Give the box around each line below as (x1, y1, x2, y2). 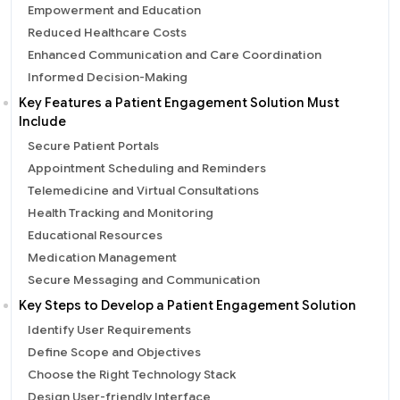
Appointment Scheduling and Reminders (28, 160, 266, 176)
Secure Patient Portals (28, 137, 159, 154)
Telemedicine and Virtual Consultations (28, 182, 259, 198)
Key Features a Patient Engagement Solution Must (19, 94, 339, 111)
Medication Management (28, 249, 177, 265)
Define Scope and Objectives (28, 344, 201, 360)
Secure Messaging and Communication (28, 271, 260, 287)
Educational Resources (28, 227, 162, 243)
